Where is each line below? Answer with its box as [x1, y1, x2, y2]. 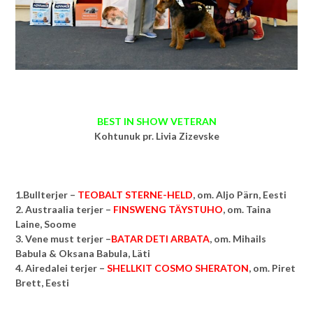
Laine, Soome [15, 217, 76, 230]
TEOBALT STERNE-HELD [78, 188, 193, 201]
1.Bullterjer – [15, 188, 78, 201]
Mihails [233, 232, 266, 245]
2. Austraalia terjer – [15, 203, 113, 215]
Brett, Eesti [15, 276, 69, 289]
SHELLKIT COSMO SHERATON [107, 261, 249, 274]
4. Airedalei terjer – [15, 261, 107, 274]
